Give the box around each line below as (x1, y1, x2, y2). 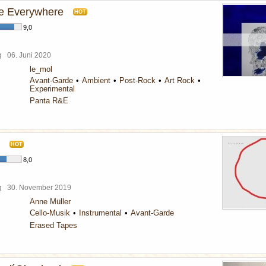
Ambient (82, 76, 110, 85)
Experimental (30, 84, 75, 93)
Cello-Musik (30, 208, 70, 217)
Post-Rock (119, 76, 156, 85)
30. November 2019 (7, 183, 75, 191)
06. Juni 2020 (7, 51, 55, 59)
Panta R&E (30, 96, 68, 105)
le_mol (30, 65, 52, 74)
